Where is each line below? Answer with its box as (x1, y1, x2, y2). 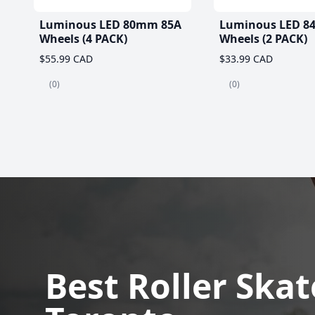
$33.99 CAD (219, 51, 273, 65)
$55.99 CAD (39, 51, 93, 65)
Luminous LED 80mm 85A (39, 16, 181, 32)
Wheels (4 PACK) (39, 30, 127, 46)
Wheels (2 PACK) (219, 30, 307, 46)
